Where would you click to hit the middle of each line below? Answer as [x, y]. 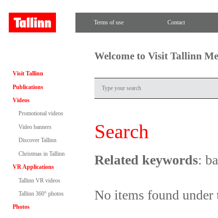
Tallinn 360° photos [41, 194]
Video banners [35, 127]
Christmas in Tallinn [41, 154]
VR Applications [33, 167]
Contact [176, 22]
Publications [28, 87]
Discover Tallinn [37, 140]
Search [122, 131]
